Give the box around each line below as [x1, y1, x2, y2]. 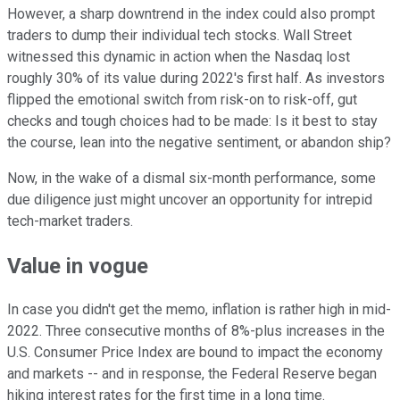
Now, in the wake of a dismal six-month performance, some [7, 169, 376, 187]
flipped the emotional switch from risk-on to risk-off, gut [7, 90, 357, 108]
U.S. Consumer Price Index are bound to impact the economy [7, 344, 383, 362]
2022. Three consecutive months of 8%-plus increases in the [7, 322, 385, 340]
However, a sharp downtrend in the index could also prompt [7, 4, 375, 22]
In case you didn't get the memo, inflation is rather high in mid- [7, 301, 391, 319]
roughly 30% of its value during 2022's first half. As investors [7, 69, 385, 87]
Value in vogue [7, 253, 148, 279]
